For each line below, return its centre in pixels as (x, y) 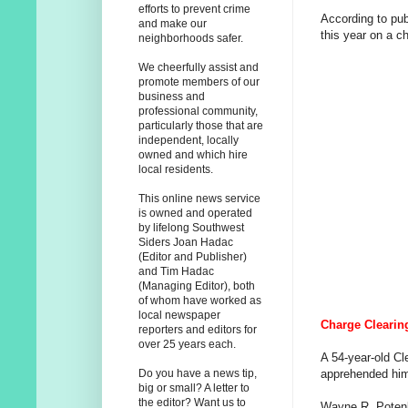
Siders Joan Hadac (186, 243)
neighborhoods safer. (191, 39)
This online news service (199, 199)
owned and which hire (193, 155)
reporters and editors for (198, 330)
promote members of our (199, 82)
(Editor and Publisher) (193, 257)
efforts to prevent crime (194, 10)
